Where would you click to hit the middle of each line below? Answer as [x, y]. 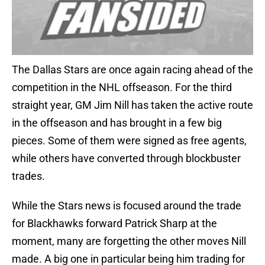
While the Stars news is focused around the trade [127, 206]
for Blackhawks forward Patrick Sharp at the [114, 224]
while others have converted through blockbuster [126, 159]
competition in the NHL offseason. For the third [122, 88]
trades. [28, 176]
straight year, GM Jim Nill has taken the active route [132, 105]
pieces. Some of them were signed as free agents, [129, 141]
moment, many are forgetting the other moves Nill [129, 241]
